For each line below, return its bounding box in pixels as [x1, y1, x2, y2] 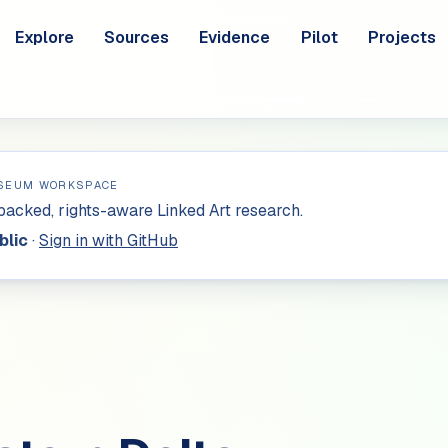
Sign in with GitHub [39, 230, 178, 252]
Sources [104, 26, 169, 48]
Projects [368, 26, 437, 48]
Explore [14, 26, 74, 48]
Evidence [199, 26, 271, 48]
